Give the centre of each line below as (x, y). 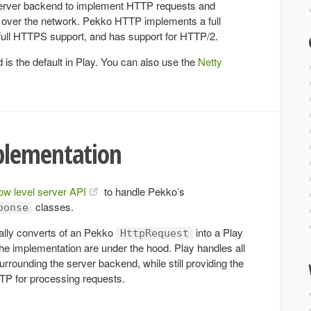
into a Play (218, 232)
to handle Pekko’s (143, 191)
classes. (53, 206)
